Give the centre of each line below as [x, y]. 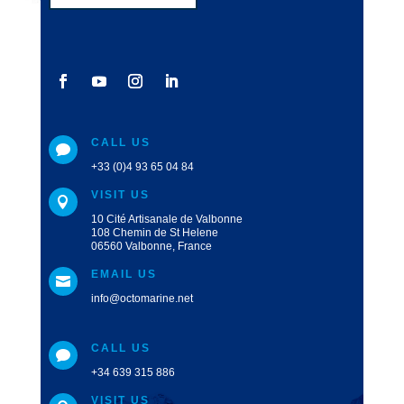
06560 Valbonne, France [151, 247]
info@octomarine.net [142, 299]
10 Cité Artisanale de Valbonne [166, 220]
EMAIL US [124, 275]
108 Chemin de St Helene [154, 233]
